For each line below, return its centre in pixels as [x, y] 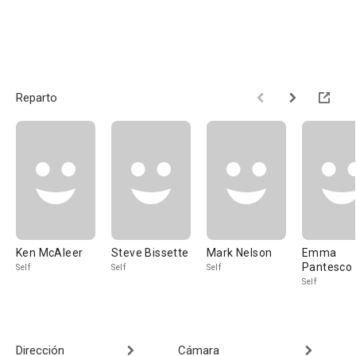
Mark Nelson [240, 253]
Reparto [37, 98]
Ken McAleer [50, 253]
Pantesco [327, 267]
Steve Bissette [150, 253]
